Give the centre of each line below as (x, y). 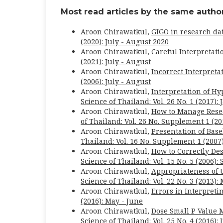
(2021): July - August (116, 61)
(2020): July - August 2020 (125, 41)
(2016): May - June (112, 201)
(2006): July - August (116, 81)
